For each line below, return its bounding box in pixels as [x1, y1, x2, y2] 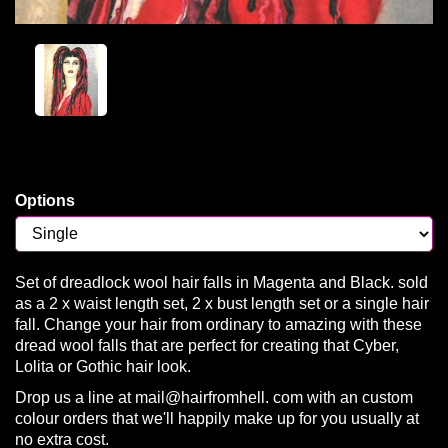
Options [15, 192, 75, 210]
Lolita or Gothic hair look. [15, 358, 195, 376]
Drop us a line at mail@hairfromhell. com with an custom [15, 389, 413, 407]
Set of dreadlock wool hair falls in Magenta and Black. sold [15, 274, 428, 292]
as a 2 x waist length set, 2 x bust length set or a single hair [15, 295, 429, 313]
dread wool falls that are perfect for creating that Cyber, [15, 337, 399, 355]
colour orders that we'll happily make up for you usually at [15, 410, 419, 428]
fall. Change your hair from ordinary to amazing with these [15, 316, 422, 334]
